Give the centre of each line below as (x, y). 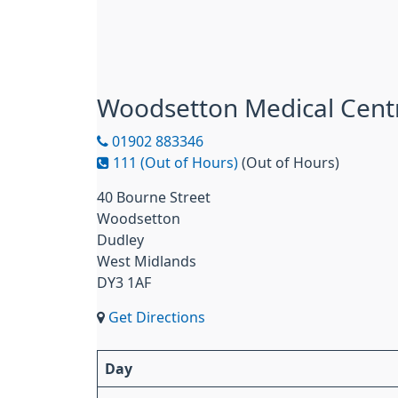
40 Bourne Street (154, 197)
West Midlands (147, 261)
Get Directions (157, 317)
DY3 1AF (124, 283)
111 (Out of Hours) (174, 163)
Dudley (120, 240)
